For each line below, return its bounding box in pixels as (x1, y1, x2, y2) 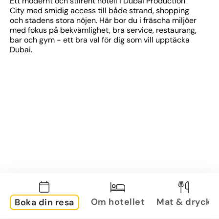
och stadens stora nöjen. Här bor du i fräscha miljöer (10, 15, 197, 25)
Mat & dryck (156, 196, 211, 208)
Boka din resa (15, 197, 74, 208)
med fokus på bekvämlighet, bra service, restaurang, (10, 25, 197, 35)
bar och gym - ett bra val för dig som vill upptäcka (10, 35, 190, 45)
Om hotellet (90, 196, 145, 208)
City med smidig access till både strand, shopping (10, 5, 189, 16)
